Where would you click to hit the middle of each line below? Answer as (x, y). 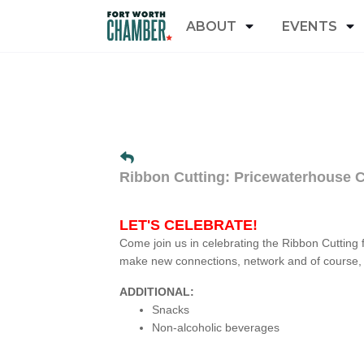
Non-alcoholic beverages (217, 327)
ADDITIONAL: (157, 292)
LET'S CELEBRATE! (188, 225)
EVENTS (310, 26)
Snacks (171, 310)
